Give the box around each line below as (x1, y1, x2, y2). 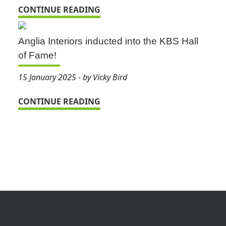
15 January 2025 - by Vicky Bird (18, 72, 127, 83)
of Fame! (18, 50, 56, 61)
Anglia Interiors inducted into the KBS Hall (18, 36, 198, 47)
